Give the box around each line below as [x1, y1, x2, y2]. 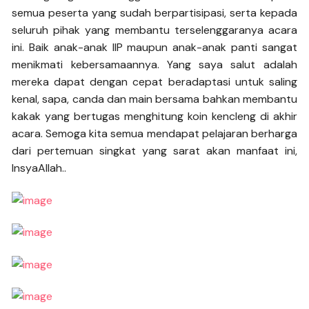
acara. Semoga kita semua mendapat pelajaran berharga [12, 126, 297, 141]
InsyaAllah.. [12, 161, 67, 176]
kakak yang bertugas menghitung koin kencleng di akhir [12, 109, 297, 124]
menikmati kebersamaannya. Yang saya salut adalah [12, 57, 297, 72]
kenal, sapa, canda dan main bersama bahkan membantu [12, 92, 297, 107]
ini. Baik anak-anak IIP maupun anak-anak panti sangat [12, 40, 297, 55]
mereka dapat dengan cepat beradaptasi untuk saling [12, 74, 297, 90]
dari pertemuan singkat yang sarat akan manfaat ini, [12, 143, 297, 159]
